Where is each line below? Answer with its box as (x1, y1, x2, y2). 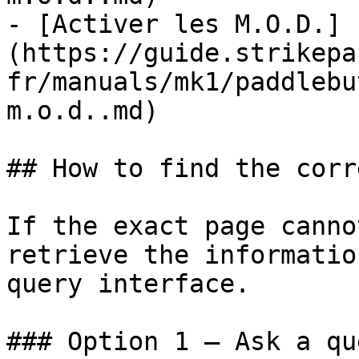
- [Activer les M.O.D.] (6, 10, 341, 38)
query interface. (6, 269, 250, 298)
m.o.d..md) (6, 96, 159, 125)
